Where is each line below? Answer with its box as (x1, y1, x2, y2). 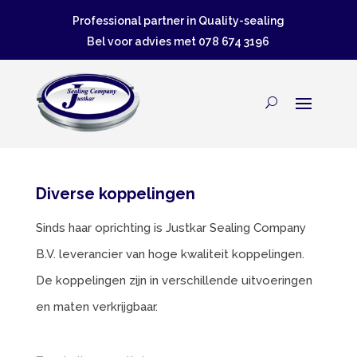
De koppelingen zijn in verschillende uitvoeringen (35, 273, 312, 288)
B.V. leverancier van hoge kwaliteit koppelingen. (35, 247, 304, 262)
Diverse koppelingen (35, 184, 195, 204)
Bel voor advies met (87, 35, 199, 48)
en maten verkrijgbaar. (35, 300, 158, 315)
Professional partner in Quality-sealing (72, 14, 284, 27)
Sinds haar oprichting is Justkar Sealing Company (35, 221, 306, 236)
